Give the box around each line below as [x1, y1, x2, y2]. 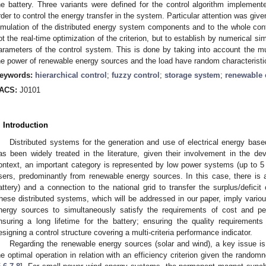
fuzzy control [112, 70, 160, 80]
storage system [164, 70, 220, 80]
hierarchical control [35, 70, 107, 80]
